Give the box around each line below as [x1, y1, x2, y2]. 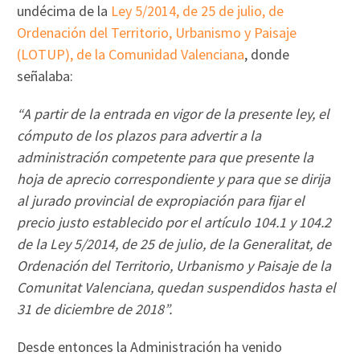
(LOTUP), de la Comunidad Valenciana [17, 44, 245, 63]
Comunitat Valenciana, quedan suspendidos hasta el [17, 277, 337, 297]
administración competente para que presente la [17, 147, 314, 166]
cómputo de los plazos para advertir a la [17, 125, 262, 145]
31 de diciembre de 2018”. [17, 299, 173, 318]
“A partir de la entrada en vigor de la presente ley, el [17, 104, 330, 123]
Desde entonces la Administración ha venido [17, 337, 283, 356]
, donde [244, 44, 290, 63]
